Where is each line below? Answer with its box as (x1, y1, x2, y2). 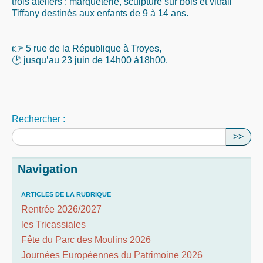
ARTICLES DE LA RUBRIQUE (21, 191, 111, 198)
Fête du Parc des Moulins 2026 (21, 235, 151, 245)
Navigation (18, 163, 77, 176)
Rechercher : (12, 114, 65, 124)
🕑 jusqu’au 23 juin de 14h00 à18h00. (12, 55, 168, 65)
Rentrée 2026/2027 (21, 204, 102, 214)
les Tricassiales (21, 220, 86, 230)
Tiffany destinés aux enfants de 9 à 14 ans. (12, 8, 188, 18)
